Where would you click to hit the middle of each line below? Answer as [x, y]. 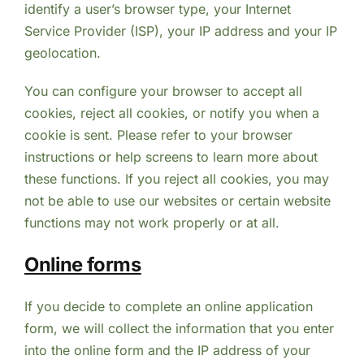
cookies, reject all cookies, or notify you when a [171, 113]
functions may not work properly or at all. [152, 223]
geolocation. [62, 53]
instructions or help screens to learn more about [171, 157]
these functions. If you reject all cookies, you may [176, 179]
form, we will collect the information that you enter [179, 328]
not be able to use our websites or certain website [177, 201]
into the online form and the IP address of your [167, 350]
